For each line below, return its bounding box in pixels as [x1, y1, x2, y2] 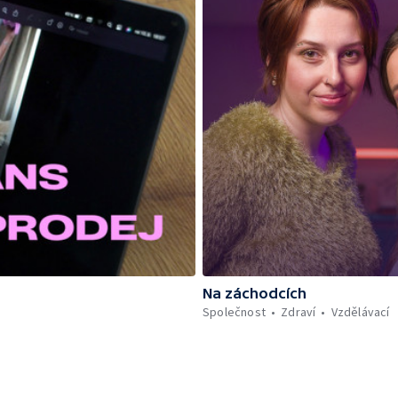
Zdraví [281, 304, 316, 320]
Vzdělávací [330, 304, 390, 320]
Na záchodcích [203, 285, 306, 301]
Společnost [203, 304, 266, 320]
